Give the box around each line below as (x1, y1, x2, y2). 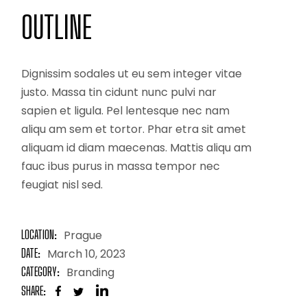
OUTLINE (21, 9, 93, 46)
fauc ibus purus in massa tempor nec (21, 158, 221, 174)
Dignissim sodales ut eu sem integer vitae (21, 66, 243, 82)
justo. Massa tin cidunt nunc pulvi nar (21, 84, 217, 100)
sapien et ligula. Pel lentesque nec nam (21, 103, 230, 119)
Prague (64, 228, 103, 243)
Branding (66, 265, 115, 280)
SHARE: (21, 283, 47, 298)
